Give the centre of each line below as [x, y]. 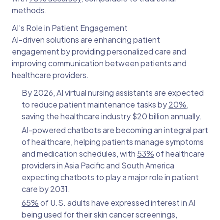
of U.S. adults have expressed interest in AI [117, 203]
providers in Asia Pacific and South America [98, 165]
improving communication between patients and [99, 63]
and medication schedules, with [79, 154]
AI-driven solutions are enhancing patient [86, 40]
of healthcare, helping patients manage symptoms [113, 142]
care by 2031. [46, 189]
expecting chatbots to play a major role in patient [110, 177]
